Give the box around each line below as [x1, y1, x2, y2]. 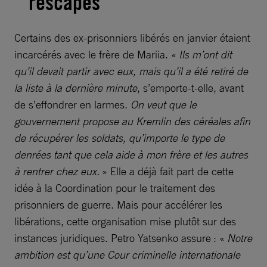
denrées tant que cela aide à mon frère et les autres [14, 148, 248, 162]
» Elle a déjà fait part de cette [102, 164, 234, 178]
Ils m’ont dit [179, 48, 232, 61]
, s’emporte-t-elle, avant [137, 81, 244, 95]
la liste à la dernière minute [14, 81, 137, 95]
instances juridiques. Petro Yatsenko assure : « [14, 231, 227, 245]
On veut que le [131, 98, 197, 111]
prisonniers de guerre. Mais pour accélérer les [14, 198, 222, 212]
